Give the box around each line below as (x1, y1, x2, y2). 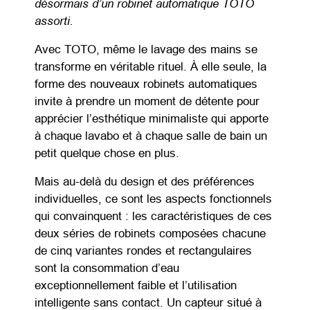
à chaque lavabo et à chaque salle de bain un (35, 129, 268, 143)
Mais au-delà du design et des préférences (35, 175, 255, 189)
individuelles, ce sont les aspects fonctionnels (35, 192, 273, 206)
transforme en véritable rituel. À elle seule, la (35, 60, 267, 74)
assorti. (35, 14, 74, 28)
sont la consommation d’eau (35, 262, 180, 275)
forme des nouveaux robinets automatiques (35, 77, 258, 91)
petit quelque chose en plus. (35, 147, 180, 161)
